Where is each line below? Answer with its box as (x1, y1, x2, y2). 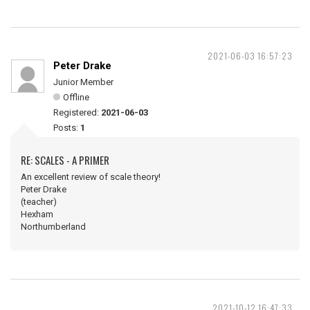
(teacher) (21, 197, 57, 207)
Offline (63, 92, 89, 102)
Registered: (53, 107, 101, 118)
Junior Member (53, 77, 113, 87)
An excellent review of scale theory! (21, 172, 161, 182)
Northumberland (21, 221, 96, 232)
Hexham (21, 209, 53, 219)
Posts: (53, 122, 80, 133)
